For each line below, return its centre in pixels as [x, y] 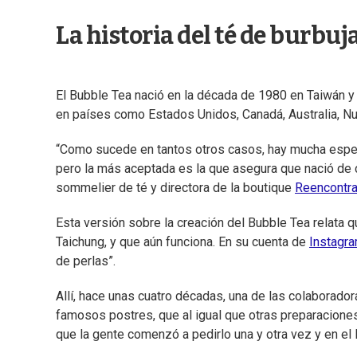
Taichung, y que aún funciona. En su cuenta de [182, 242]
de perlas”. [86, 261]
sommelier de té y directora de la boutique [175, 188]
